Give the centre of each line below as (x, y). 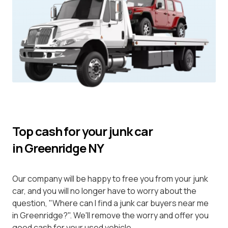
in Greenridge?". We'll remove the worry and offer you (110, 215)
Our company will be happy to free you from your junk (110, 178)
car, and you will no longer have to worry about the (104, 191)
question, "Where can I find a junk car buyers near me (110, 203)
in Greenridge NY (58, 148)
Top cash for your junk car (82, 131)
